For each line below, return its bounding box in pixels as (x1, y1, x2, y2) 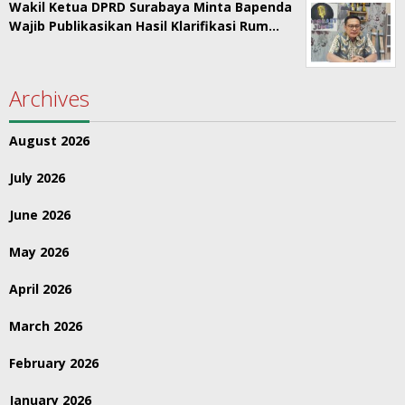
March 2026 (9, 317, 82, 334)
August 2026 (9, 132, 89, 149)
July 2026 (9, 169, 65, 186)
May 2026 (9, 243, 69, 260)
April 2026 (9, 280, 71, 297)
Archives (9, 83, 89, 113)
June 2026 (9, 206, 71, 223)
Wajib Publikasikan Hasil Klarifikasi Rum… (9, 17, 279, 34)
